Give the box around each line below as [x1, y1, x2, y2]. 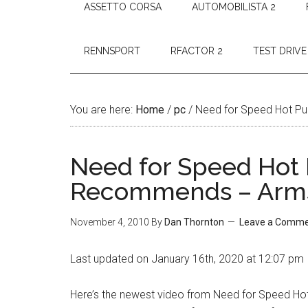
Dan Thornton [164, 217, 224, 228]
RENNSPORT [84, 45, 140, 56]
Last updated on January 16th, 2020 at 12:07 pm [70, 252, 304, 265]
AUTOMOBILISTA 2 [192, 1, 276, 12]
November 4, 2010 [70, 217, 149, 228]
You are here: [70, 103, 135, 116]
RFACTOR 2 [170, 45, 223, 56]
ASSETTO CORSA [84, 1, 162, 12]
